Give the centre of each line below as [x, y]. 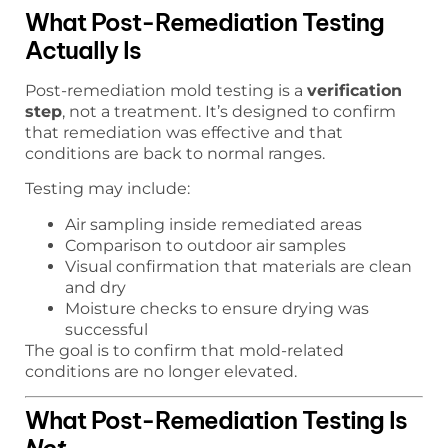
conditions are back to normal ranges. [175, 153]
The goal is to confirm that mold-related [184, 350]
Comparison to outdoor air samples [205, 245]
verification [354, 90]
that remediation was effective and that [184, 132]
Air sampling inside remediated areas [213, 224]
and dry [95, 287]
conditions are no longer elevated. [161, 371]
